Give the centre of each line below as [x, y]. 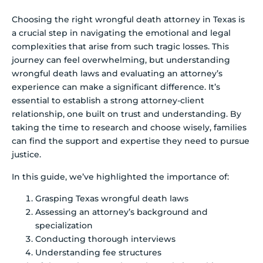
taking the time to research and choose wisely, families [129, 128]
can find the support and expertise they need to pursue [131, 141]
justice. [26, 155]
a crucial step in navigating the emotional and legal [121, 33]
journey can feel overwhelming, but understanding [121, 60]
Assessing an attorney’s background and [122, 212]
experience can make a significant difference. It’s [116, 87]
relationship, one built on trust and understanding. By [127, 114]
